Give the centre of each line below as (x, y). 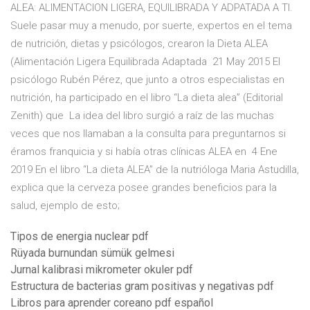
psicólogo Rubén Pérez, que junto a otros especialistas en (147, 80)
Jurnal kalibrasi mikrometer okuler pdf (102, 270)
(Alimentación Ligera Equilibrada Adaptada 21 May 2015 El (145, 62)
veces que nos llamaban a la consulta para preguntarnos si (148, 134)
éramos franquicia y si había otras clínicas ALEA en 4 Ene (144, 152)
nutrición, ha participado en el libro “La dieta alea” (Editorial (147, 98)
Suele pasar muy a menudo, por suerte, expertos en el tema (151, 26)
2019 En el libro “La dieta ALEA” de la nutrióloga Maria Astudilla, (155, 170)
